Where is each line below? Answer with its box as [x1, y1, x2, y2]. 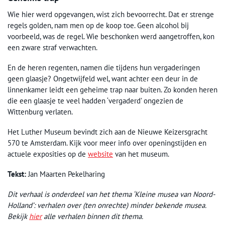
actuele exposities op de [8, 149, 88, 159]
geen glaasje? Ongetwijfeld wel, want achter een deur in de [8, 73, 198, 83]
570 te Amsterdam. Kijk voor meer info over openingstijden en [8, 138, 206, 148]
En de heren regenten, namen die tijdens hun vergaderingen [8, 62, 200, 72]
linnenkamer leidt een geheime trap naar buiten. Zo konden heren [8, 84, 217, 94]
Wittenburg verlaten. [8, 106, 73, 117]
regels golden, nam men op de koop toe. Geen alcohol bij [8, 20, 189, 30]
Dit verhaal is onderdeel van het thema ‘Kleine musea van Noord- [8, 189, 215, 199]
